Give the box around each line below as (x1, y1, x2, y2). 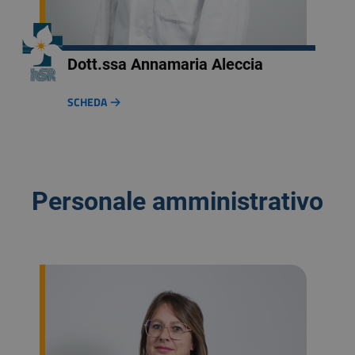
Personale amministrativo (32, 186, 323, 216)
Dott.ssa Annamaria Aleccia (67, 55, 263, 74)
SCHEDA (67, 94, 109, 110)
